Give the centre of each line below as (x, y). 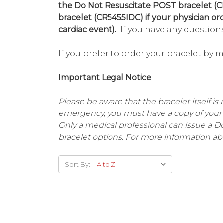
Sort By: (77, 165)
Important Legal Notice (105, 78)
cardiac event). (88, 30)
